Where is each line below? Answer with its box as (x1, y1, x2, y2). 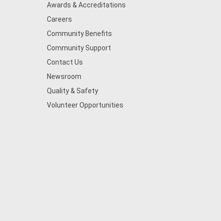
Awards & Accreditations (46, 1, 126, 9)
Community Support (46, 44, 111, 52)
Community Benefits (46, 30, 112, 37)
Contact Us (46, 58, 83, 66)
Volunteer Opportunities (46, 101, 123, 109)
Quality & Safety (46, 87, 98, 95)
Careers (46, 15, 72, 23)
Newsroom (46, 73, 81, 80)
